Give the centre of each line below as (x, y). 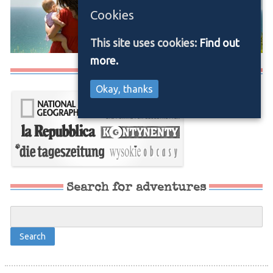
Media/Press (136, 72)
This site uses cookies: (145, 43)
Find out (219, 43)
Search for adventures (136, 187)
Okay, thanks (124, 89)
